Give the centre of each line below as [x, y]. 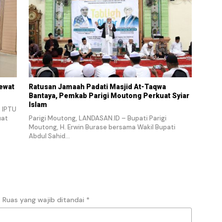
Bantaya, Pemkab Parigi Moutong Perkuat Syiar [109, 96]
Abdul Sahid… [49, 136]
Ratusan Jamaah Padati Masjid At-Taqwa [97, 87]
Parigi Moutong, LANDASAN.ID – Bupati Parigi [97, 118]
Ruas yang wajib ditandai [44, 200]
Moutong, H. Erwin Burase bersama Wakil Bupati [102, 127]
